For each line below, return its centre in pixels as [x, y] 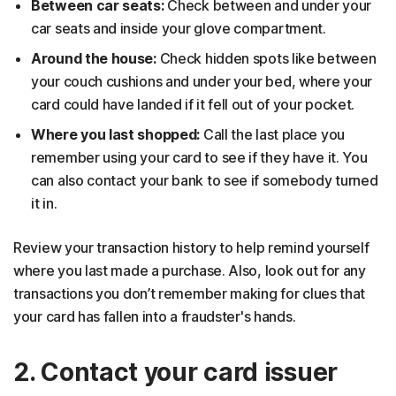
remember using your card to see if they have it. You [199, 157]
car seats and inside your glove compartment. [179, 28]
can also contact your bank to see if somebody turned [205, 180]
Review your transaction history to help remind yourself [191, 247]
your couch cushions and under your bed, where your [202, 81]
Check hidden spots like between [268, 58]
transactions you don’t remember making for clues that [190, 293]
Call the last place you [272, 134]
